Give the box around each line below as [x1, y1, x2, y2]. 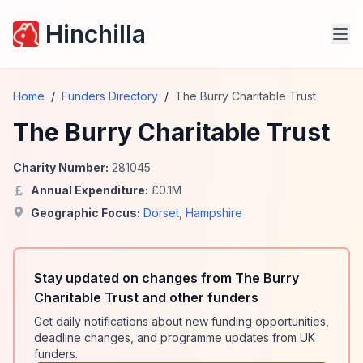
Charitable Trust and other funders [34, 289, 258, 305]
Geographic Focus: [31, 206, 140, 220]
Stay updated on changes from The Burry [34, 270, 299, 286]
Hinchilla [45, 19, 146, 49]
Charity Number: [13, 160, 109, 174]
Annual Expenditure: [31, 183, 148, 197]
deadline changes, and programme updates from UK [34, 331, 315, 344]
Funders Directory [62, 89, 158, 103]
